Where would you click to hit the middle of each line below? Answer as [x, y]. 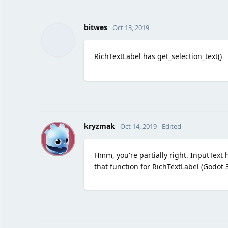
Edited [171, 126]
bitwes [95, 27]
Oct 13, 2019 [131, 27]
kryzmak [99, 126]
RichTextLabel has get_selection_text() [158, 56]
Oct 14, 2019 [138, 126]
